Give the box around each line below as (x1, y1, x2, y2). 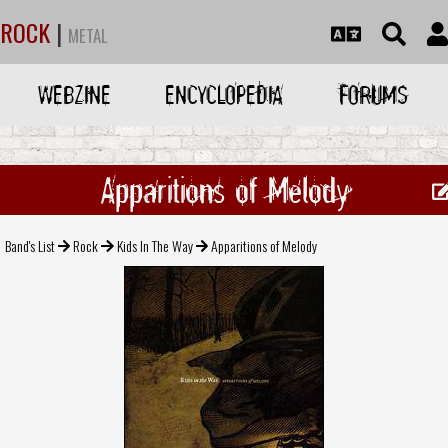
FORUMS (338, 78, 408, 111)
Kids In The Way (116, 234, 193, 256)
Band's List (5, 234, 55, 256)
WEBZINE (38, 78, 112, 111)
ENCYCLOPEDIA (164, 78, 283, 111)
